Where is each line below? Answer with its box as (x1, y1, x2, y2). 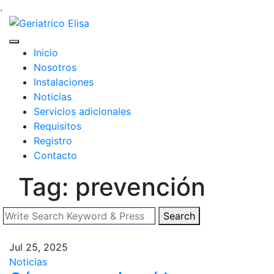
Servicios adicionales (34, 105, 131, 117)
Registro (34, 134, 72, 147)
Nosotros (34, 61, 76, 73)
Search (163, 209, 195, 222)
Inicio (34, 46, 58, 59)
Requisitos (34, 119, 81, 132)
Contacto (34, 149, 77, 161)
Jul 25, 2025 (9, 240, 68, 253)
